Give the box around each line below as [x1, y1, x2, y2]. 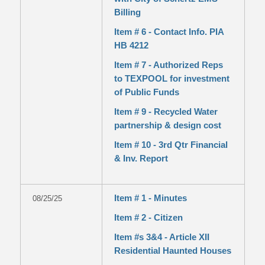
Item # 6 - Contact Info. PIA [114, 27, 224, 37]
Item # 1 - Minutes [114, 193, 187, 203]
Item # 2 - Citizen [114, 212, 183, 222]
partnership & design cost [114, 120, 221, 130]
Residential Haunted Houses [114, 245, 231, 256]
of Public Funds [114, 87, 179, 97]
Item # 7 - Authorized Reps [114, 60, 223, 70]
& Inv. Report [114, 153, 168, 163]
